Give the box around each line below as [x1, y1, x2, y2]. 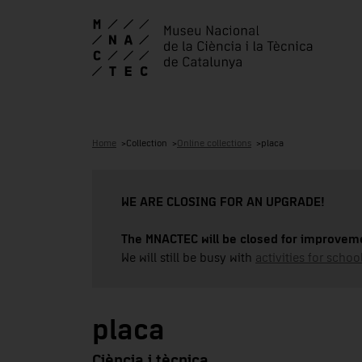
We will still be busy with [121, 250, 255, 264]
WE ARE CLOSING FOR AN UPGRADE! [121, 195, 325, 208]
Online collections [177, 138, 251, 149]
